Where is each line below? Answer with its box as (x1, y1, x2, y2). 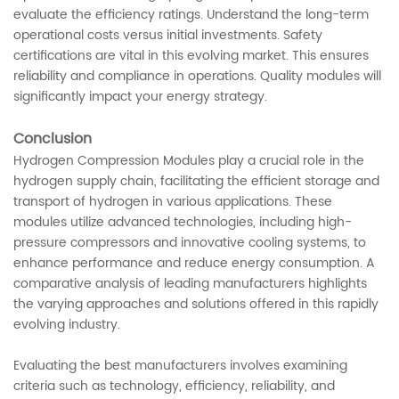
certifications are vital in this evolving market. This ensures (13, 45, 369, 67)
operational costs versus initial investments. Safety (13, 25, 322, 46)
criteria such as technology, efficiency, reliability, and (13, 376, 335, 397)
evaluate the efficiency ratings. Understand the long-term (13, 4, 369, 26)
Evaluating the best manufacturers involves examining (13, 355, 347, 377)
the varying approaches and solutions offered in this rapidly (13, 294, 379, 315)
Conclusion (13, 127, 92, 151)
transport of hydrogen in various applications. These (13, 191, 332, 213)
